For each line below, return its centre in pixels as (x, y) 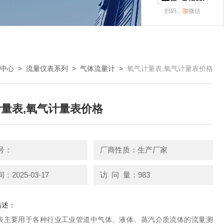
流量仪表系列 (47, 68)
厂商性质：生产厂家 (133, 150)
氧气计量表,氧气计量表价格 (170, 68)
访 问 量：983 (125, 174)
